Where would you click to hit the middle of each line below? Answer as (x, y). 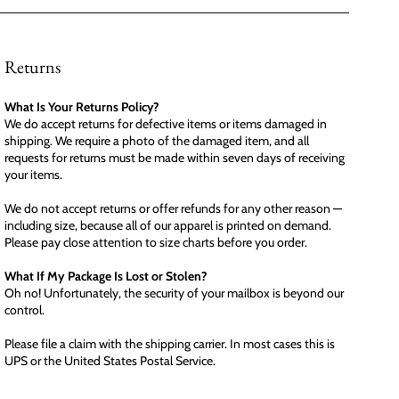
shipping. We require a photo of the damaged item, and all (157, 140)
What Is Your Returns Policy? (82, 106)
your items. (34, 174)
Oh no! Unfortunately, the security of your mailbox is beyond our (175, 293)
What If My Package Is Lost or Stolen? (106, 276)
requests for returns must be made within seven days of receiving (175, 157)
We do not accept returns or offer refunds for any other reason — (174, 208)
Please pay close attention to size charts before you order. (156, 242)
